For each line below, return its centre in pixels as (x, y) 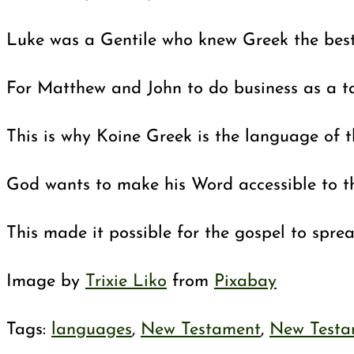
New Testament (201, 330)
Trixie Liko (126, 282)
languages (92, 330)
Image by (46, 282)
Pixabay (245, 282)
